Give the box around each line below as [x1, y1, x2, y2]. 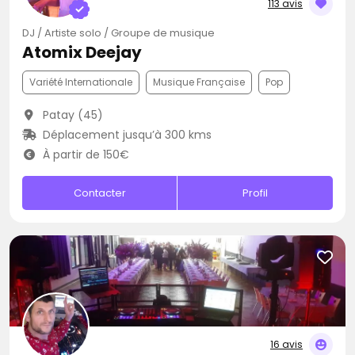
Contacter [73, 185, 126, 200]
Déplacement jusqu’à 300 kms [39, 127, 212, 143]
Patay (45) [39, 107, 103, 123]
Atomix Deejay [22, 41, 142, 63]
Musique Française [153, 75, 245, 89]
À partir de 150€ [39, 147, 129, 162]
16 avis [270, 338, 303, 351]
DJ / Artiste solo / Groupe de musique [22, 25, 215, 40]
